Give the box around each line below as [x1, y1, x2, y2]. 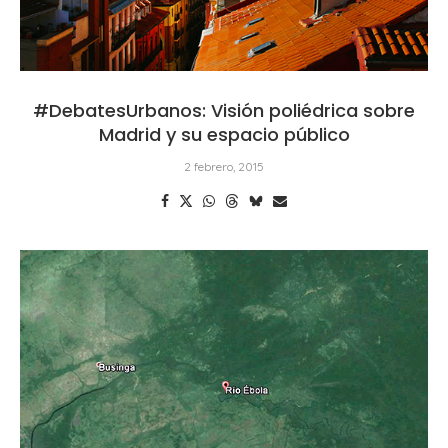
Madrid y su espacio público [98, 121, 350, 147]
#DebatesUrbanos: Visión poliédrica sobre [33, 97, 415, 123]
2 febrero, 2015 [184, 158, 264, 174]
